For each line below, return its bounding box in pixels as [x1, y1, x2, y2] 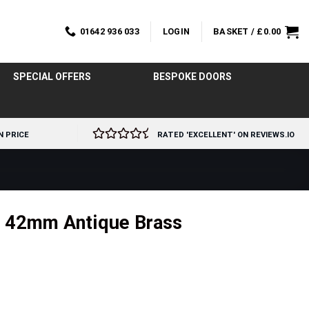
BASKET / [213, 26, 257, 37]
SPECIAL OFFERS [12, 71, 91, 82]
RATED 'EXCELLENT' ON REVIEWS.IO [157, 130, 295, 139]
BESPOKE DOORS [152, 71, 232, 82]
